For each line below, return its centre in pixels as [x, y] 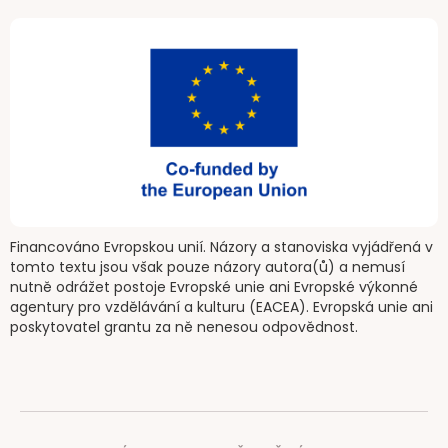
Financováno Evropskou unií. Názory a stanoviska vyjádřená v [221, 247]
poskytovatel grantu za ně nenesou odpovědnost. [184, 327]
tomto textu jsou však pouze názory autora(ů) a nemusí [207, 267]
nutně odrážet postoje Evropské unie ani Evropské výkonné [214, 287]
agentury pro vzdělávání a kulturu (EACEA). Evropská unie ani [221, 307]
